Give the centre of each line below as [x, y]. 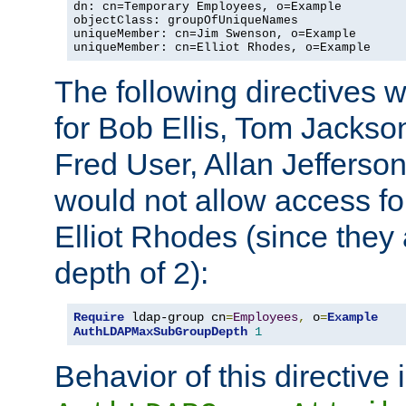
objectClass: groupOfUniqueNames [186, 20]
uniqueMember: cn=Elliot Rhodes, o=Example [222, 47]
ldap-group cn [175, 317]
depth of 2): [131, 272]
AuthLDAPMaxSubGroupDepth [160, 331]
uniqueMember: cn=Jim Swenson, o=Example [215, 34]
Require [99, 317]
